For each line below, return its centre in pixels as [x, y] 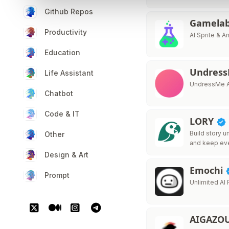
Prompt [57, 175]
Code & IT [62, 114]
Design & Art [66, 155]
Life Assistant [69, 73]
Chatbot [59, 93]
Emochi [208, 170]
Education [62, 52]
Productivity [66, 32]
